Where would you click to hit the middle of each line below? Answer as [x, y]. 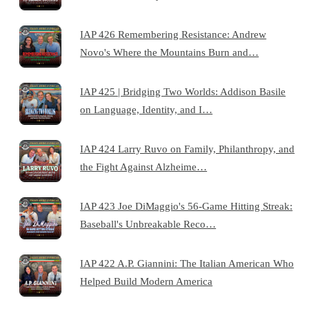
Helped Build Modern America [147, 281]
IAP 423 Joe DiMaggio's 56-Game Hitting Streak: [187, 206]
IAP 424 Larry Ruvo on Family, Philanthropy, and [188, 148]
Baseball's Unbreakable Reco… [148, 223]
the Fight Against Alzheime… [144, 166]
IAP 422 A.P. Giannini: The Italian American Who [187, 263]
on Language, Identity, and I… [147, 109]
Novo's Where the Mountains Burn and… [170, 52]
